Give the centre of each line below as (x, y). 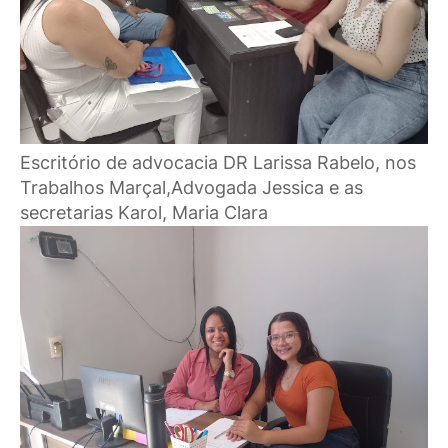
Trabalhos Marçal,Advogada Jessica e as (191, 188)
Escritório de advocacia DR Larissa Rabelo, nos (218, 163)
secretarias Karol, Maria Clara (144, 213)
